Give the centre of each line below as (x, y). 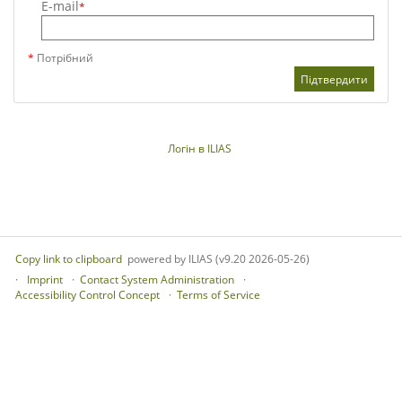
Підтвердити (334, 79)
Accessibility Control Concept (87, 295)
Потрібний (64, 58)
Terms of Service (218, 295)
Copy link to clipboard (69, 259)
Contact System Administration (157, 280)
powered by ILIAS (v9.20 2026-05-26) (218, 259)
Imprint (45, 280)
